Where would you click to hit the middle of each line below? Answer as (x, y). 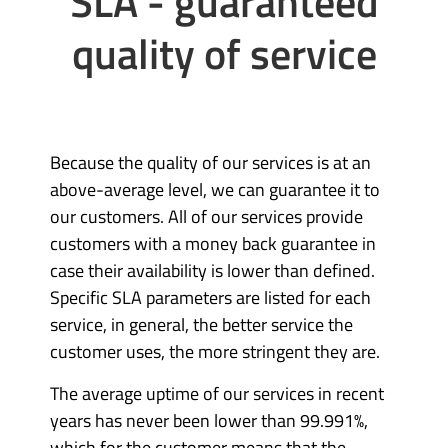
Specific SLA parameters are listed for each (210, 297)
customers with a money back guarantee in (213, 243)
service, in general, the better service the (201, 324)
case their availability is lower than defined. (214, 270)
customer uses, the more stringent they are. (217, 351)
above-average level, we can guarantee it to (215, 189)
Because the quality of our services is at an (210, 162)
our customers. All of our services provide (206, 216)
